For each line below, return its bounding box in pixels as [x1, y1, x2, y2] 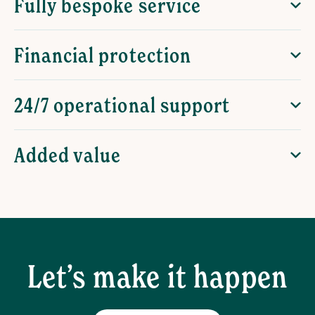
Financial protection [14, 42, 191, 68]
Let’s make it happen [27, 257, 288, 296]
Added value [14, 142, 122, 168]
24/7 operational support [14, 92, 230, 118]
